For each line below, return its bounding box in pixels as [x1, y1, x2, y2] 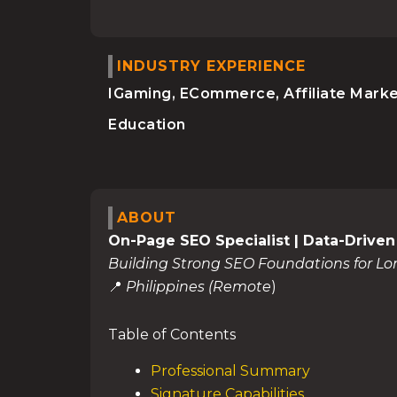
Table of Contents [108, 326, 236, 343]
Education [108, 116, 186, 133]
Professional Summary [151, 362, 310, 379]
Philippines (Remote [126, 278, 271, 295]
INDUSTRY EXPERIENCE [117, 58, 306, 74]
